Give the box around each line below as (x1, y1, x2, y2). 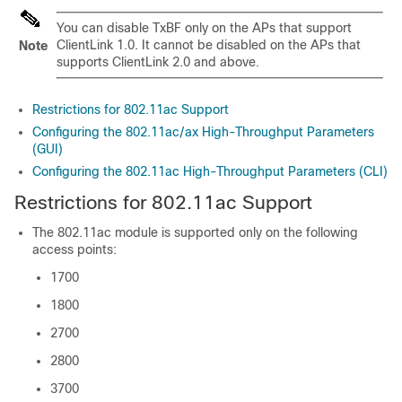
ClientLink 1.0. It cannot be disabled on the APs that (57, 38, 361, 52)
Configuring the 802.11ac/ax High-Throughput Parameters (32, 125, 374, 139)
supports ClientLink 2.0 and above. (57, 55, 259, 69)
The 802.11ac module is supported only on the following (32, 225, 358, 240)
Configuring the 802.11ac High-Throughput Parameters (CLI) (32, 164, 388, 179)
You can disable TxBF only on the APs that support (57, 21, 352, 35)
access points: (32, 242, 117, 257)
